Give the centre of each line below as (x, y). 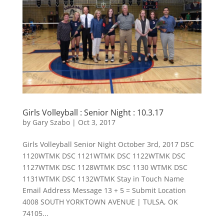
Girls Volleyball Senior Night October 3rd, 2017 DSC (108, 144)
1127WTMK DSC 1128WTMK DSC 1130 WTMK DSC (105, 167)
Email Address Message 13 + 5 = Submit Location (104, 190)
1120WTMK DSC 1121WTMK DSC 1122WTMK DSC (104, 155)
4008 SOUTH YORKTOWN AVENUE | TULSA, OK (100, 201)
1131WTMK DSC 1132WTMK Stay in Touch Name (103, 178)
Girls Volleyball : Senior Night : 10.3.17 (93, 112)
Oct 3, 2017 (96, 122)
